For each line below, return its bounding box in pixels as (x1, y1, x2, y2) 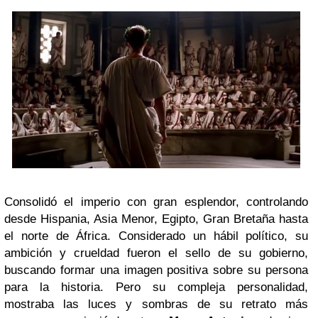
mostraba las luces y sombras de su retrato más (4, 297, 308, 312)
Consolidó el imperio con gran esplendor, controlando (4, 195, 308, 209)
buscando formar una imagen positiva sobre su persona (4, 263, 308, 278)
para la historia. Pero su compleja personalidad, (4, 280, 308, 295)
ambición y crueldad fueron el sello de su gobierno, (4, 246, 308, 261)
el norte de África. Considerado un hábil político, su (4, 229, 308, 243)
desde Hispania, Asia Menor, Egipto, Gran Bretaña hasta (4, 212, 308, 226)
